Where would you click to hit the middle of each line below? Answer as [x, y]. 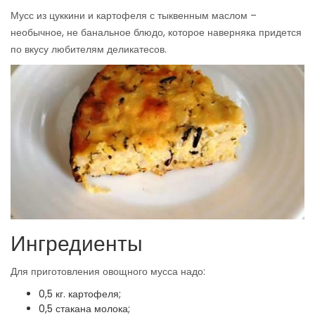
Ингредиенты [77, 244]
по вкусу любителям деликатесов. [89, 50]
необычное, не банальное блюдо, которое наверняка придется [156, 33]
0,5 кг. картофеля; [80, 294]
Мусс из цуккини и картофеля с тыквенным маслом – [134, 16]
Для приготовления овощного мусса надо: [108, 272]
